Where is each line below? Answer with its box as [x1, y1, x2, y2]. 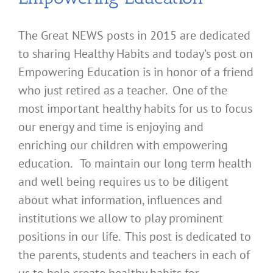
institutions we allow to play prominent [18, 210, 223, 227]
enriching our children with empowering [18, 137, 228, 154]
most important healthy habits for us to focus [18, 101, 252, 117]
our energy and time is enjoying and [18, 119, 204, 135]
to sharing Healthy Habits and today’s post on [18, 46, 253, 62]
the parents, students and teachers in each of [18, 247, 250, 263]
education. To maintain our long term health [18, 155, 252, 172]
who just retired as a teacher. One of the [18, 82, 227, 99]
